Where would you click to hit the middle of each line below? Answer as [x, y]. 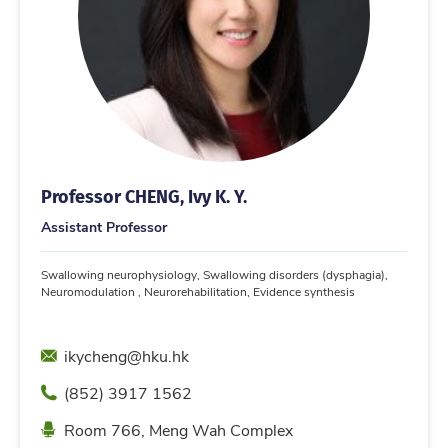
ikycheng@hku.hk [126, 355]
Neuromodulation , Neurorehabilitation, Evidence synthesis [198, 290]
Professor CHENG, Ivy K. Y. [144, 195]
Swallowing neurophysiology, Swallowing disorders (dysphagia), [214, 273]
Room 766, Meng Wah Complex [178, 429]
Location [70, 427]
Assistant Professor [104, 226]
